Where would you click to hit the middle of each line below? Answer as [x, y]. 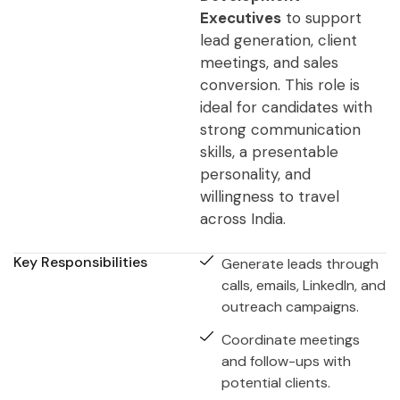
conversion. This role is [280, 85]
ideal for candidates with [286, 107]
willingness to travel [270, 196]
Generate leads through [300, 264]
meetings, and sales [269, 62]
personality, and [255, 174]
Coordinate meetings [290, 339]
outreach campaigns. [290, 307]
